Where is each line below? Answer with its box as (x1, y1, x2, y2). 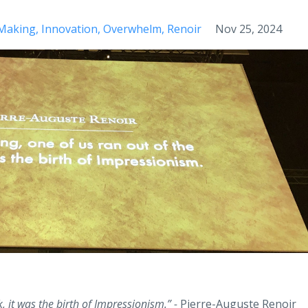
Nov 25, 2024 (215, 21, 282, 37)
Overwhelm (103, 21, 162, 37)
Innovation (41, 21, 98, 37)
